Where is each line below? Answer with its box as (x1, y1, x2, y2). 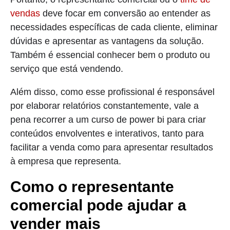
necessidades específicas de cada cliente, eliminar (10, 22, 218, 32)
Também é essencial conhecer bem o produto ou (10, 49, 210, 60)
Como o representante (10, 178, 174, 195)
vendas (10, 8, 40, 18)
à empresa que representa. (10, 156, 121, 166)
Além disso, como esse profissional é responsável (10, 86, 215, 97)
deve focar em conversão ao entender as (40, 8, 210, 18)
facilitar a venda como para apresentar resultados (10, 142, 213, 152)
